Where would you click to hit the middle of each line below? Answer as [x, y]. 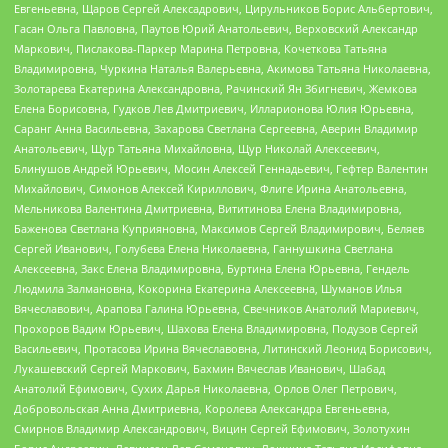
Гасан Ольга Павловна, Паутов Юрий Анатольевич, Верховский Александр [216, 28]
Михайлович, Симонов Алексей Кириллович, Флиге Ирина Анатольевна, [210, 188]
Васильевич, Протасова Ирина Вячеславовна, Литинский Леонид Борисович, [223, 348]
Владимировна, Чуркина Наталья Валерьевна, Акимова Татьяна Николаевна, [222, 68]
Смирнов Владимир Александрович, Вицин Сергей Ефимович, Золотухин [212, 428]
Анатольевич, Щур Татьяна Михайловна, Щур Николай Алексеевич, [197, 148]
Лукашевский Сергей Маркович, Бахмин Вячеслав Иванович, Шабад [199, 368]
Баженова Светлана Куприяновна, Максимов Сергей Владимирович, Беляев [219, 228]
